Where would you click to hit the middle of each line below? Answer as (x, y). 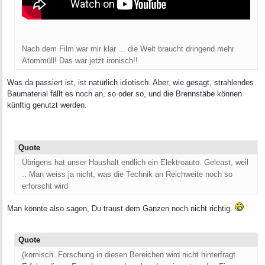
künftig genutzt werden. (47, 105)
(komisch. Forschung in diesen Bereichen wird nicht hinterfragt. (130, 255)
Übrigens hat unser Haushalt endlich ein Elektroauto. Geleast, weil (135, 163)
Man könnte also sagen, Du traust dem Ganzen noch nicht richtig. (121, 209)
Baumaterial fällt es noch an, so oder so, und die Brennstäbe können (125, 94)
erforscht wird (45, 186)
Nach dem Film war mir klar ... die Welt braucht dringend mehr (128, 49)
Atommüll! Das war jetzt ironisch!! (80, 61)
